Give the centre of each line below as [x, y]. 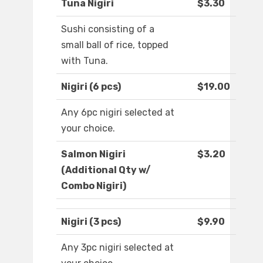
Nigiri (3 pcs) [91, 222]
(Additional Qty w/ [106, 170]
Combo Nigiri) [94, 186]
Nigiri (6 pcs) [91, 87]
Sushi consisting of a [108, 29]
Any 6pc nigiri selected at [118, 113]
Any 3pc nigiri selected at [117, 248]
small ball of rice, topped [115, 45]
